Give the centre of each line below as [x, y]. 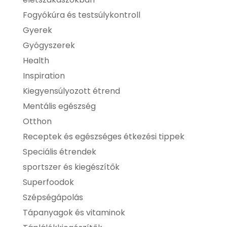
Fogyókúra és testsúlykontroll [81, 15]
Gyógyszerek [49, 46]
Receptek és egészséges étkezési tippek [103, 137]
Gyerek [37, 30]
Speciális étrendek [59, 152]
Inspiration [44, 76]
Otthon [37, 122]
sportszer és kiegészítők [71, 167]
